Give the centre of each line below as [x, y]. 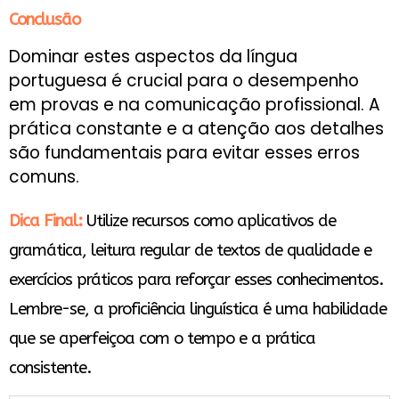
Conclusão [45, 20]
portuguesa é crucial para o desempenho [184, 81]
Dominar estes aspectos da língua [153, 57]
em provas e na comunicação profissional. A [195, 105]
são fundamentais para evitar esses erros [184, 153]
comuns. [44, 177]
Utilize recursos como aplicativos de [209, 220]
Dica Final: [45, 220]
